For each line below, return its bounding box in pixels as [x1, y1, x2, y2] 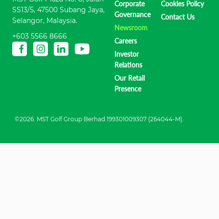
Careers [114, 36, 137, 45]
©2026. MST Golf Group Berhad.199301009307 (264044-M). [15, 115, 184, 123]
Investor [114, 49, 139, 58]
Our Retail [114, 73, 145, 82]
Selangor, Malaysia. [12, 16, 77, 25]
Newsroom [114, 23, 148, 32]
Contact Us [160, 12, 195, 21]
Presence [114, 84, 142, 93]
